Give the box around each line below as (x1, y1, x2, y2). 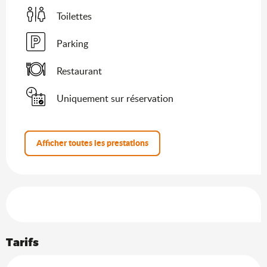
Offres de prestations (6, 187, 138, 202)
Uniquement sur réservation (57, 91, 173, 105)
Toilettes (57, 9, 92, 23)
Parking (57, 36, 88, 50)
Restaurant (57, 64, 102, 77)
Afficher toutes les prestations (36, 136, 148, 150)
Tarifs (6, 235, 39, 248)
